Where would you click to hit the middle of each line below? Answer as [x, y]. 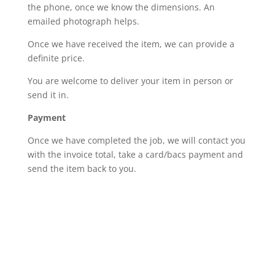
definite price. [56, 58]
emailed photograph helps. [83, 21]
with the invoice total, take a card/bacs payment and [135, 154]
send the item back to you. [82, 168]
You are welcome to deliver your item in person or [130, 81]
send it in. [48, 95]
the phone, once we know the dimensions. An [121, 7]
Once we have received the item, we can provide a [131, 44]
